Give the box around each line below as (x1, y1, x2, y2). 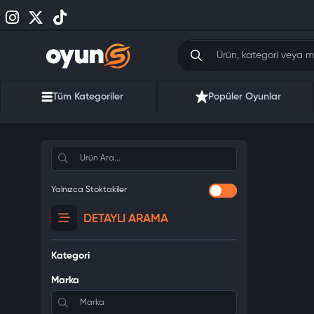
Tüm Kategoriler (52, 92, 123, 102)
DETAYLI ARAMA (80, 213, 168, 225)
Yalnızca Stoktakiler (50, 186, 127, 194)
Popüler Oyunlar (208, 92, 281, 102)
